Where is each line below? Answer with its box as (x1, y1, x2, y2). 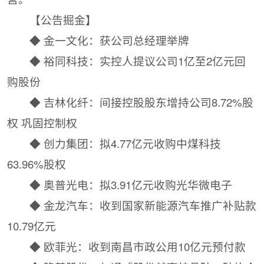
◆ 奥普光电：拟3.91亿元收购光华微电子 (29, 177, 232, 193)
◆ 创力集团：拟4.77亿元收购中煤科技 (29, 136, 221, 151)
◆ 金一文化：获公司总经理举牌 (29, 32, 189, 48)
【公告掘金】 (29, 12, 97, 28)
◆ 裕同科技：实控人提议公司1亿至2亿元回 (29, 53, 246, 69)
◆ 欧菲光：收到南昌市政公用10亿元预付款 (29, 239, 246, 255)
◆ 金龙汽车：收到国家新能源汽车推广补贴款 (29, 197, 256, 213)
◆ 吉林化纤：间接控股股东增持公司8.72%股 (29, 94, 253, 110)
